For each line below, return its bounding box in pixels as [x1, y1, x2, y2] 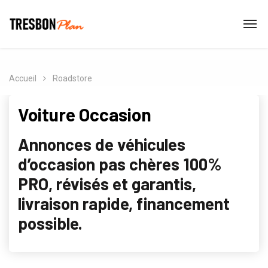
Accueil [9, 74, 36, 83]
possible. [18, 213, 83, 233]
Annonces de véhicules [18, 134, 185, 154]
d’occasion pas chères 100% [18, 154, 222, 174]
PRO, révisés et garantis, [18, 173, 196, 194]
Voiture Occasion [18, 103, 151, 125]
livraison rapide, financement [18, 193, 230, 214]
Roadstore [53, 74, 92, 83]
